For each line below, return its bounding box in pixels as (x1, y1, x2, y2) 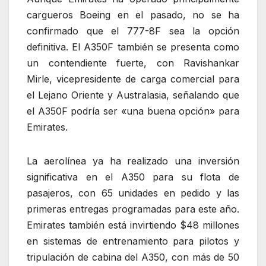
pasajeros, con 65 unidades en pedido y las (27, 186, 239, 199)
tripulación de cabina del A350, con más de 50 (27, 251, 239, 263)
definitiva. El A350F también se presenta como (27, 40, 239, 53)
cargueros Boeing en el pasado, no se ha (27, 8, 239, 21)
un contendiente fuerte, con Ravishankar (27, 56, 239, 69)
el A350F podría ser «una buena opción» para (27, 104, 239, 117)
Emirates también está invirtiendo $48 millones (27, 218, 239, 231)
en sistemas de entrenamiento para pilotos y (27, 235, 239, 247)
